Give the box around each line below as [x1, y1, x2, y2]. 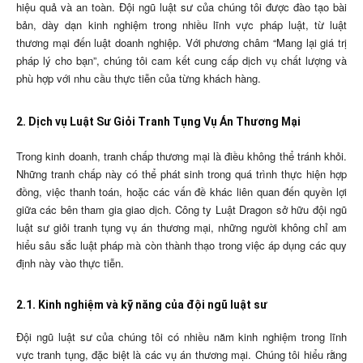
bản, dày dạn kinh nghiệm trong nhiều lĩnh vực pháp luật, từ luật [16, 17, 347, 33]
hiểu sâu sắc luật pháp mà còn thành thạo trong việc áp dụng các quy [16, 237, 347, 254]
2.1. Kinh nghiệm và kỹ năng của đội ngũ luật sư [16, 298, 267, 312]
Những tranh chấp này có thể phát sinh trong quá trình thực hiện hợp [16, 166, 347, 182]
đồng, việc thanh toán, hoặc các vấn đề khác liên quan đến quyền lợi [16, 184, 347, 200]
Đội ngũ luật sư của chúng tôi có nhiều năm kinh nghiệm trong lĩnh [16, 329, 347, 345]
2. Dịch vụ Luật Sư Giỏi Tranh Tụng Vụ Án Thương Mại [16, 115, 301, 129]
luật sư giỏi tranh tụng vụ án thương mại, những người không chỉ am [16, 220, 347, 236]
